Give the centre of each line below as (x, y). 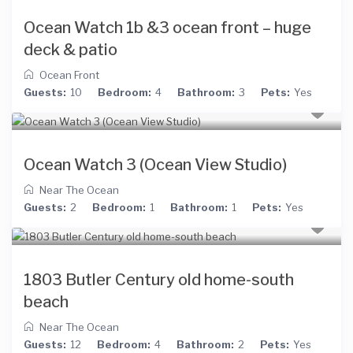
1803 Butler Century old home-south (159, 280)
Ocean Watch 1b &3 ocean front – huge (168, 28)
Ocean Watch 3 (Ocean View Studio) (156, 165)
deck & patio (71, 50)
